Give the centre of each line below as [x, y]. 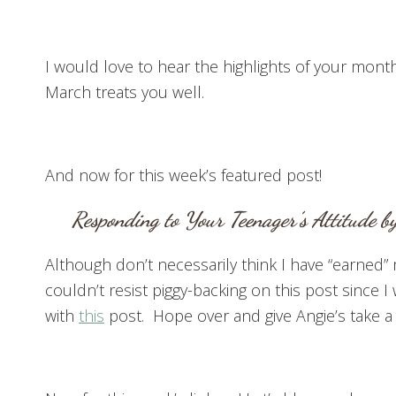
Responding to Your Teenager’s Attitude [223, 220]
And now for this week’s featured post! [183, 175]
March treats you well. [125, 92]
